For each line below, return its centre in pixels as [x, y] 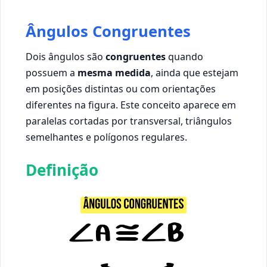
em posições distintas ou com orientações [121, 89]
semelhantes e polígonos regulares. [106, 137]
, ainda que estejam [195, 73]
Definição [62, 170]
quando [184, 57]
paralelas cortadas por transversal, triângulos [129, 121]
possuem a [52, 73]
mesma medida [114, 73]
